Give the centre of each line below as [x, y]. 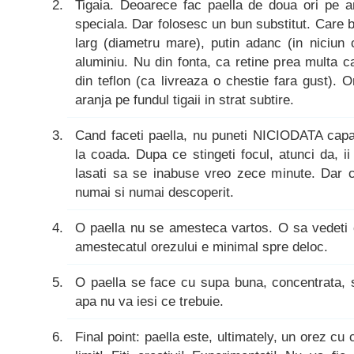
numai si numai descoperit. [154, 192]
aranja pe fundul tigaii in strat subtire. [185, 100]
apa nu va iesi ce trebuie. [149, 301]
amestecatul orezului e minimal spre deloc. [201, 247]
